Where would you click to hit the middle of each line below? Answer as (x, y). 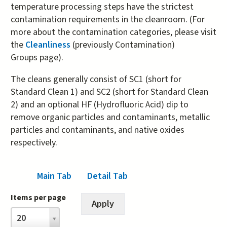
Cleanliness (49, 45)
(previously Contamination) (123, 45)
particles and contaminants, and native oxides (97, 130)
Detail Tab (108, 176)
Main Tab (54, 176)
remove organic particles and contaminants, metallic (110, 117)
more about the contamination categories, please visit (113, 32)
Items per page (38, 197)
